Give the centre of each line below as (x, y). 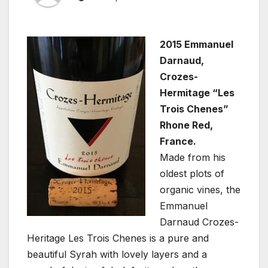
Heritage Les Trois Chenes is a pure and (118, 238)
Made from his (193, 158)
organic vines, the (200, 190)
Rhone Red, (186, 125)
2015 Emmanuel (197, 45)
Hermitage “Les (197, 93)
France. (178, 141)
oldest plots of (192, 174)
